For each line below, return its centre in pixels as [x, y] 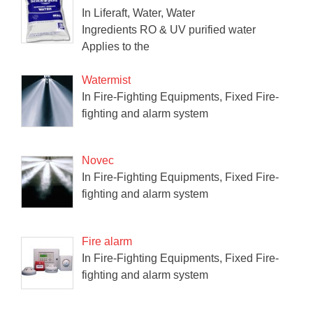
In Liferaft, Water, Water [138, 13]
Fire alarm [107, 242]
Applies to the [116, 46]
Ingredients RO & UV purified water [169, 29]
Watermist [106, 80]
